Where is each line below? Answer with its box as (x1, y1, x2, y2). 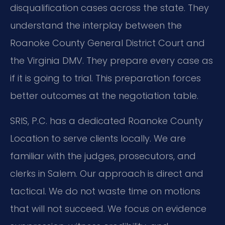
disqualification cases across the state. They (10, 2, 209, 15)
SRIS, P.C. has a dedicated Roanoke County (10, 114, 203, 127)
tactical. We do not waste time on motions (10, 184, 200, 197)
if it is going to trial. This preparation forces (10, 72, 201, 85)
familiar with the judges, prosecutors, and (10, 149, 196, 162)
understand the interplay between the (10, 19, 182, 32)
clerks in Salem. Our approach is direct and (10, 167, 203, 180)
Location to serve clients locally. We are (10, 132, 186, 145)
